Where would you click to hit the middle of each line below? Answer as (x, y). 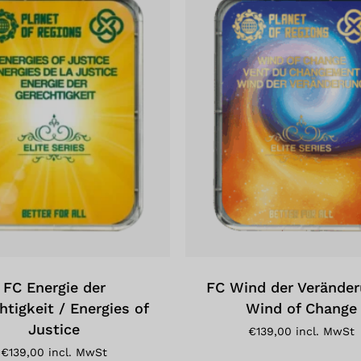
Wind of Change (301, 308)
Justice (54, 329)
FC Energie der (54, 287)
